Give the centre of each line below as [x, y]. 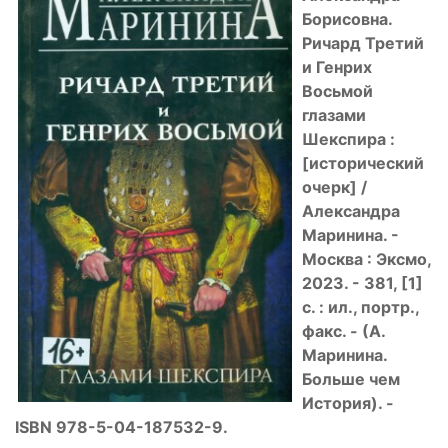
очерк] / [334, 186]
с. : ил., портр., [360, 306]
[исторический [363, 162]
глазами [334, 114]
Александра [351, 210]
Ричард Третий [363, 42]
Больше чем [351, 378]
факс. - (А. [343, 330]
